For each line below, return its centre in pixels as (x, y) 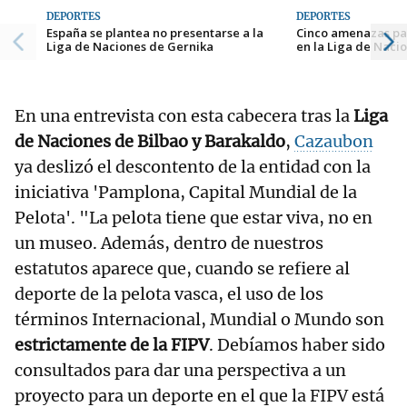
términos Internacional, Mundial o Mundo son (199, 320)
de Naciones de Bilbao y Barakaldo (150, 142)
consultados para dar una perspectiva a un (180, 371)
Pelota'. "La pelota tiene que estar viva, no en (194, 218)
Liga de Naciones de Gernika (130, 47)
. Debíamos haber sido (297, 345)
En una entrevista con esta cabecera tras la (184, 116)
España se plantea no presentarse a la (155, 33)
